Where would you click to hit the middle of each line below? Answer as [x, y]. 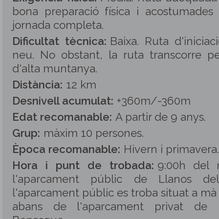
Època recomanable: [66, 149]
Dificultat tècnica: [59, 41]
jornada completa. [58, 25]
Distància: [37, 85]
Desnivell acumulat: [63, 101]
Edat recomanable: [62, 117]
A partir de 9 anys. [161, 117]
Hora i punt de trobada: [83, 165]
